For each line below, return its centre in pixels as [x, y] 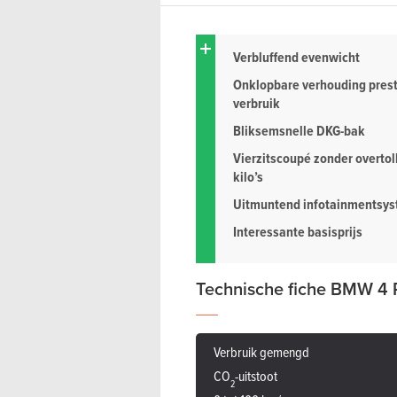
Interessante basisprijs [298, 232]
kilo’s [248, 177]
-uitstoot [256, 376]
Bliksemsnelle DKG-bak [299, 131]
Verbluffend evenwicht [296, 58]
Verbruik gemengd [261, 352]
